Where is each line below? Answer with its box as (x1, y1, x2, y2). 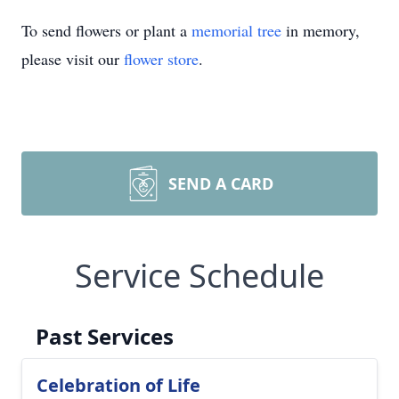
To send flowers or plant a (21, 20, 191, 41)
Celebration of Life (37, 373, 200, 397)
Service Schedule (75, 254, 324, 297)
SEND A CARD (168, 173, 273, 194)
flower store (124, 48, 199, 69)
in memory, (281, 20, 360, 41)
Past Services (36, 322, 174, 351)
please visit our (21, 48, 124, 69)
